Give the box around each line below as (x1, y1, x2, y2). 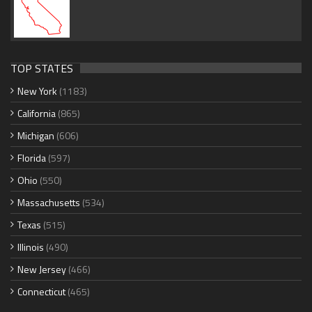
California (17, 106, 56, 121)
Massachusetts (17, 195, 80, 210)
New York (17, 84, 57, 99)
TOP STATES (10, 60, 73, 77)
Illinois (17, 240, 44, 255)
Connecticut (17, 284, 65, 299)
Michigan (17, 128, 54, 143)
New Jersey (17, 262, 66, 277)
